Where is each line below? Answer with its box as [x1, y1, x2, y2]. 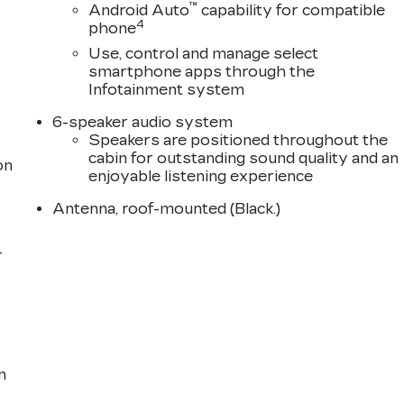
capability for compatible [197, 2, 386, 20]
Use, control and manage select [88, 45, 319, 63]
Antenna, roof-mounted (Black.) [52, 200, 281, 218]
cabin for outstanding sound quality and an [88, 150, 399, 168]
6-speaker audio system [52, 114, 234, 132]
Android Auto [88, 2, 190, 20]
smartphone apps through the [88, 63, 316, 81]
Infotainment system [88, 81, 245, 99]
